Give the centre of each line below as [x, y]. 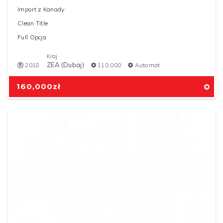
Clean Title [33, 23]
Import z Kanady [41, 9]
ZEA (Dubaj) [65, 65]
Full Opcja [32, 37]
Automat [147, 65]
